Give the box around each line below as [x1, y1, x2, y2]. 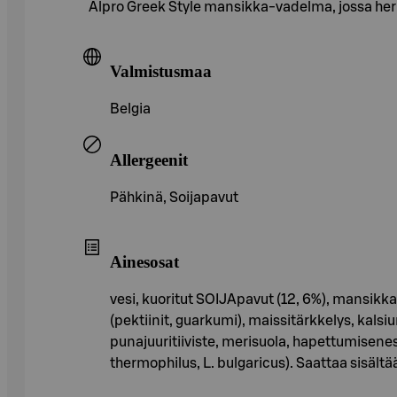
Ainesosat [110, 253, 179, 272]
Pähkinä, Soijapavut [110, 190, 238, 205]
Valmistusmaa [110, 62, 212, 82]
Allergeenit [110, 150, 188, 169]
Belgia [110, 102, 151, 117]
